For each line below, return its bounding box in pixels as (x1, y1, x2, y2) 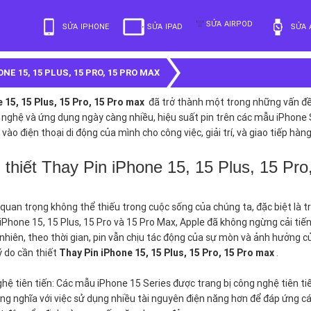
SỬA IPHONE (62, 22, 109, 32)
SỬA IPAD (147, 22, 183, 32)
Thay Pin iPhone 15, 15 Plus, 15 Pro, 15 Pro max (59, 246, 274, 259)
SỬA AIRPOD (206, 18, 253, 28)
